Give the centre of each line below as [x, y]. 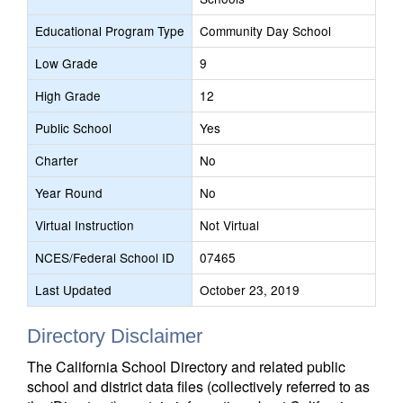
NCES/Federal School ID [105, 257]
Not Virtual [229, 225]
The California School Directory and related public [186, 367]
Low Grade [67, 63]
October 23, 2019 [250, 290]
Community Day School [265, 31]
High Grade [68, 95]
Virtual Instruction [85, 225]
